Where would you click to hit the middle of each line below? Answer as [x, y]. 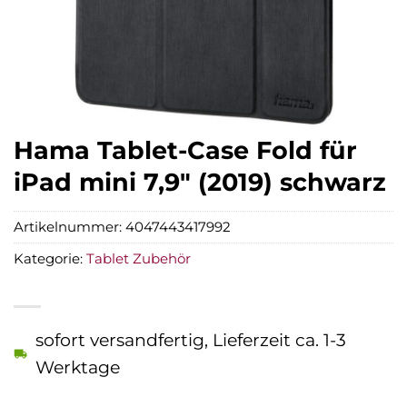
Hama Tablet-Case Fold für [185, 150]
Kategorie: [50, 258]
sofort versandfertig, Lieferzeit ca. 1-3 [191, 339]
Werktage [78, 367]
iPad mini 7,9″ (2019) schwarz [200, 182]
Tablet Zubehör [139, 258]
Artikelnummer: [69, 226]
